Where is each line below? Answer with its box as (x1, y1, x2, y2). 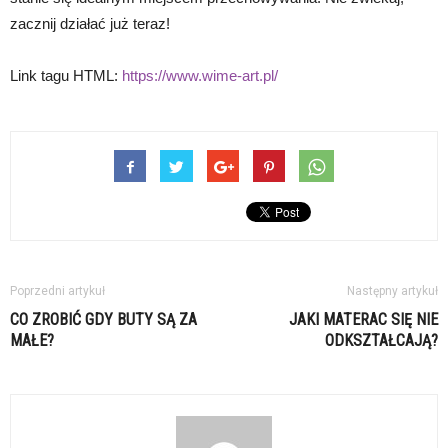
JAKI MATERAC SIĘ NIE (289, 310, 438, 330)
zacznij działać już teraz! (10, 15, 170, 33)
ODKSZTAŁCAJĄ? (325, 331, 438, 351)
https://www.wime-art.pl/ (122, 67, 278, 85)
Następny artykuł (347, 284, 438, 299)
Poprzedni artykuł (10, 284, 105, 299)
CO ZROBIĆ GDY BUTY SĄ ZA (10, 310, 197, 330)
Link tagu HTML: (10, 67, 122, 85)
